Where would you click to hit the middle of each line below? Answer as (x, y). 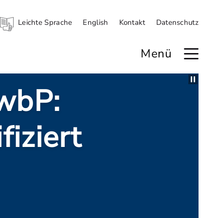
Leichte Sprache (45, 22)
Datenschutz (177, 22)
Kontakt (132, 22)
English (96, 22)
